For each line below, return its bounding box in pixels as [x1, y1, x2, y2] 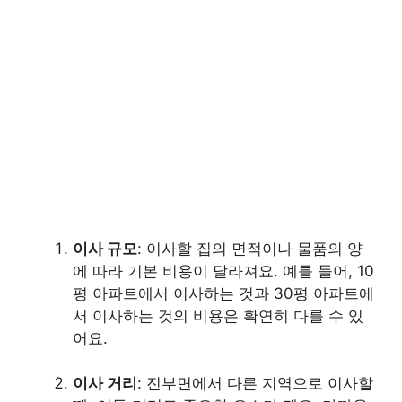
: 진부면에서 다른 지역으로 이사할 [137, 374, 373, 392]
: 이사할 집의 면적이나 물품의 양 [137, 239, 363, 258]
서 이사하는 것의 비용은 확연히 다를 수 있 [73, 306, 363, 325]
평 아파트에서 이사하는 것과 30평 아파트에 [73, 284, 374, 302]
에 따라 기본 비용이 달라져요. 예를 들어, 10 [73, 261, 374, 280]
